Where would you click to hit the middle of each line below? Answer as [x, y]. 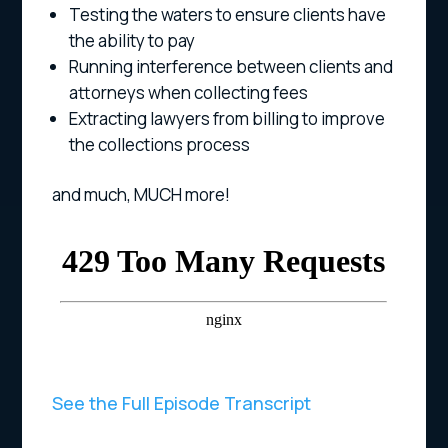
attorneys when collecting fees [189, 93]
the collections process [160, 145]
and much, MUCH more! [141, 195]
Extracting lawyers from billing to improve [227, 119]
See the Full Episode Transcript [182, 403]
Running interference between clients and [231, 67]
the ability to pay [132, 41]
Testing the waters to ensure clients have [228, 15]
